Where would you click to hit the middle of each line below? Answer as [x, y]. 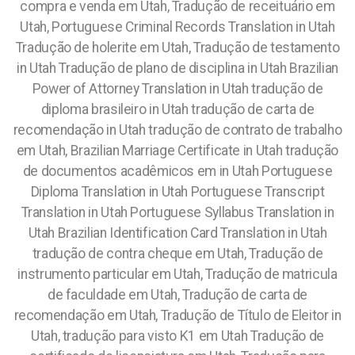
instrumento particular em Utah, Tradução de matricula [177, 274]
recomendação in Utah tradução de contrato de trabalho [177, 130]
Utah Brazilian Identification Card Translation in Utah [177, 233]
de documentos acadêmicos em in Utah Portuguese [177, 171]
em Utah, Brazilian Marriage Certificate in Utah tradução [177, 151]
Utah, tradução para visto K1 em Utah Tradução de [177, 336]
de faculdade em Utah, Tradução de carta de [177, 295]
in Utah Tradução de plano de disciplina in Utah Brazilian [177, 68]
